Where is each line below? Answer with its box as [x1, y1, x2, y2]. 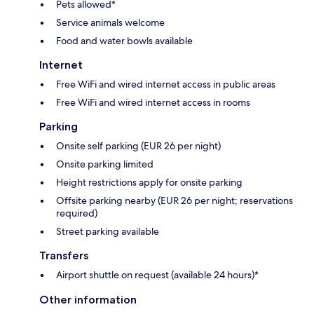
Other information [39, 292, 137, 306]
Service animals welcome [56, 15, 165, 29]
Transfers [39, 248, 88, 262]
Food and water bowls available [56, 34, 193, 47]
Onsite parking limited [56, 157, 153, 170]
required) [56, 206, 97, 219]
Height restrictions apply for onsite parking [56, 175, 243, 189]
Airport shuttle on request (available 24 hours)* [56, 268, 259, 281]
